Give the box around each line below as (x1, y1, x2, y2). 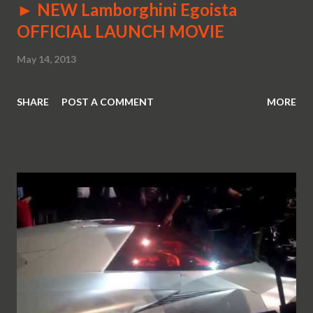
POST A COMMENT (61, 96, 154, 108)
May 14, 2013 (17, 53, 76, 66)
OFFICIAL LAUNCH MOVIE (17, 21, 224, 42)
